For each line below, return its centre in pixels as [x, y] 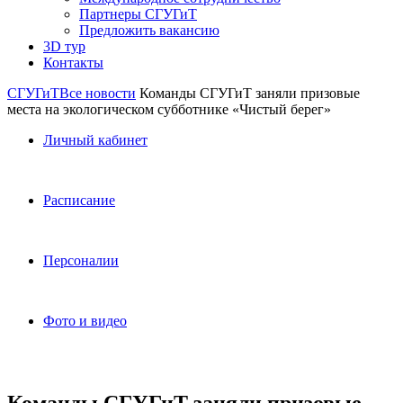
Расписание [79, 200]
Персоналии [81, 260]
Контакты [73, 63]
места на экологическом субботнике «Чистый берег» [169, 109]
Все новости [98, 93]
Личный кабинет [95, 140]
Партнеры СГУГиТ [138, 14]
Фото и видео [85, 321]
